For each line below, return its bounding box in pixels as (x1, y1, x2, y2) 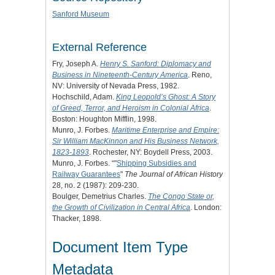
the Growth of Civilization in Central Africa (52, 203, 190, 212)
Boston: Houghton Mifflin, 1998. (52, 114, 157, 123)
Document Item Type (52, 238, 188, 255)
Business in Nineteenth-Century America (52, 70, 188, 79)
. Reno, (188, 70, 212, 79)
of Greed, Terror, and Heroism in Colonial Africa (52, 103, 209, 112)
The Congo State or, (148, 192, 214, 201)
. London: (190, 203, 222, 212)
